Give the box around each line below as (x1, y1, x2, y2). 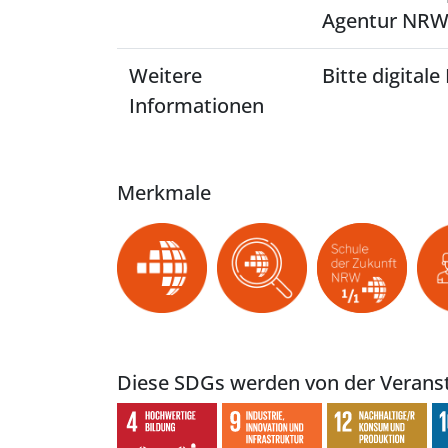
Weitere (129, 62, 202, 89)
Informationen (129, 92, 264, 119)
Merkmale (117, 179, 211, 206)
